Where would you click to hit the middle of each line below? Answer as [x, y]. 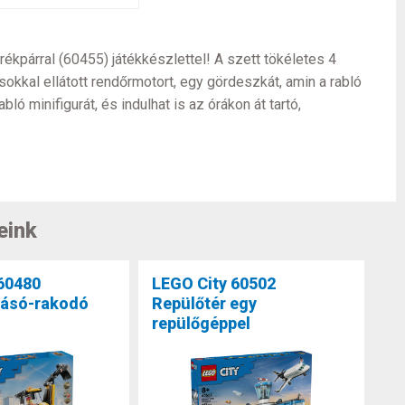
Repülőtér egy [205, 303]
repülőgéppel [202, 323]
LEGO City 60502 [214, 283]
